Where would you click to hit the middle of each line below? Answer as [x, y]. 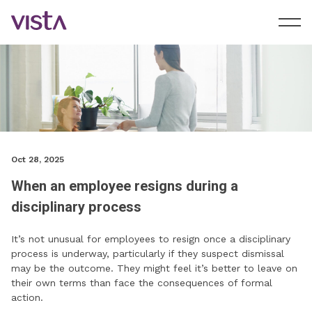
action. [27, 298]
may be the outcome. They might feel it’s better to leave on [154, 268]
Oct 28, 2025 [38, 160]
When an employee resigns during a [125, 187]
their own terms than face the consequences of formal [142, 283]
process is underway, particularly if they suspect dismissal [148, 254]
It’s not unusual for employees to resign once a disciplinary [151, 239]
